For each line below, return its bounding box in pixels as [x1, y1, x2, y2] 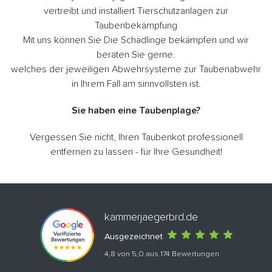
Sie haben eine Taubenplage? [72, 105, 200, 115]
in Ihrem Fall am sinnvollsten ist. [71, 78, 201, 89]
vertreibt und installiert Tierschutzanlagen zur [44, 5, 228, 16]
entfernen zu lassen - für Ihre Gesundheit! [50, 146, 222, 157]
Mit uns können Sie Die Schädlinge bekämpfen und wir [23, 35, 249, 45]
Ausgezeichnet [104, 233, 163, 242]
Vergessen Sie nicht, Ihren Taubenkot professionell [29, 132, 243, 142]
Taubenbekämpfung [95, 20, 177, 30]
